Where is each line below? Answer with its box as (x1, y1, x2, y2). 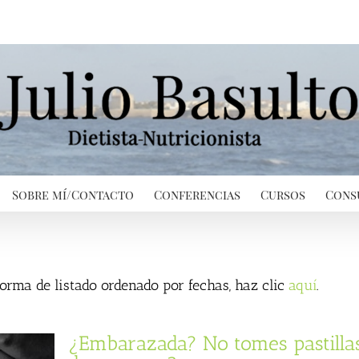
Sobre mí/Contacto (12, 186, 134, 203)
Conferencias (154, 186, 240, 203)
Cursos (260, 186, 305, 203)
